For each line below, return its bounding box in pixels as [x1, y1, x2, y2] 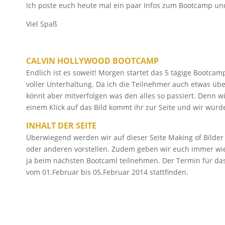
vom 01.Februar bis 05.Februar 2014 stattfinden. [26, 167, 190, 177]
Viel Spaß [26, 19, 57, 29]
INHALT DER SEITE [26, 120, 96, 131]
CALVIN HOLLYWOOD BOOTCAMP [26, 55, 159, 66]
